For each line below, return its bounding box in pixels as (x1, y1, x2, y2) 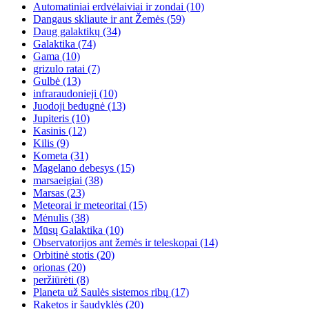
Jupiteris (33, 112, 69, 125)
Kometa (33, 150, 68, 162)
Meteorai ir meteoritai (33, 199, 126, 212)
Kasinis (33, 125, 66, 137)
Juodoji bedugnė (33, 100, 105, 112)
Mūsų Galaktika (33, 224, 103, 237)
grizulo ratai (33, 63, 85, 75)
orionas (33, 261, 65, 274)
